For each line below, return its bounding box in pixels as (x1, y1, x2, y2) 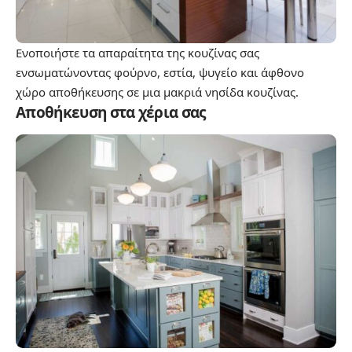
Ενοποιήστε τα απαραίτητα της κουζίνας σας (16, 44, 259, 60)
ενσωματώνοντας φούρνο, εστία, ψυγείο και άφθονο (16, 64, 304, 80)
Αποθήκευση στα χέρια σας (16, 101, 206, 123)
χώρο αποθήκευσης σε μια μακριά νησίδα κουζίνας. (16, 83, 299, 100)
